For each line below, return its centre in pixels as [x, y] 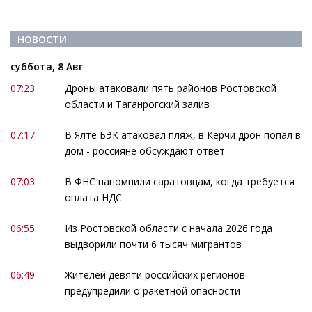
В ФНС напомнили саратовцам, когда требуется [179, 181]
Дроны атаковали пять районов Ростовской [170, 88]
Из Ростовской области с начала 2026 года [168, 228]
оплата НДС [93, 197]
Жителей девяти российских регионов [155, 274]
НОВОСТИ [42, 40]
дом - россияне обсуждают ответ [145, 150]
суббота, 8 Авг [47, 67]
